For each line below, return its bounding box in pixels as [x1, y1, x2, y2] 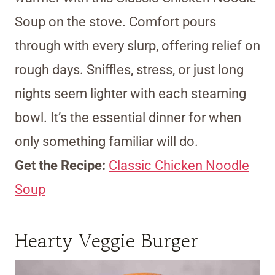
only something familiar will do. [15, 134, 198, 150]
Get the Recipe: [15, 158, 109, 174]
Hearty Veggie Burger [15, 227, 198, 255]
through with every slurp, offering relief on [15, 38, 260, 54]
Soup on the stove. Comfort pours [15, 14, 216, 30]
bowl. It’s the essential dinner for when [15, 110, 241, 126]
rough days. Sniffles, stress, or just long [15, 62, 244, 78]
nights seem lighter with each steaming [15, 86, 246, 102]
